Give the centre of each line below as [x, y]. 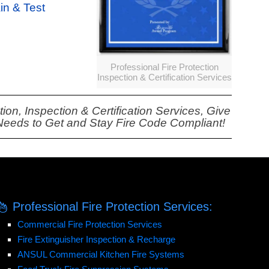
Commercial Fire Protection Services [89, 224]
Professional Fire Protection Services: [113, 207]
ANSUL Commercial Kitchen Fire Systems [101, 254]
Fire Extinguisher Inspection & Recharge [96, 239]
